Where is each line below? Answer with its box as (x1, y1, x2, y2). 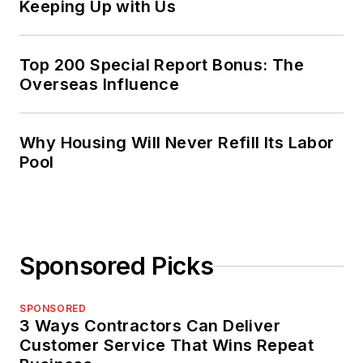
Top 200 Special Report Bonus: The (19, 55, 305, 75)
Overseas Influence (19, 75, 180, 95)
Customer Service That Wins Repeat (19, 335, 314, 356)
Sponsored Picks (19, 251, 214, 281)
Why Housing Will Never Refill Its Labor (19, 133, 335, 153)
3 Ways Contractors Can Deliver (19, 316, 280, 336)
